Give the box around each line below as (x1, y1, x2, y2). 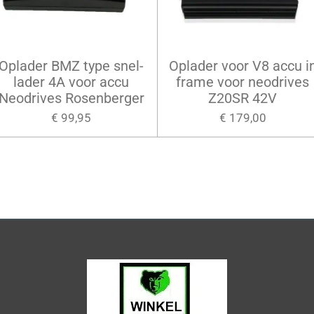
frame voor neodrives (176, 73, 310, 90)
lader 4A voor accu (13, 73, 130, 90)
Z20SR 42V (208, 89, 278, 107)
